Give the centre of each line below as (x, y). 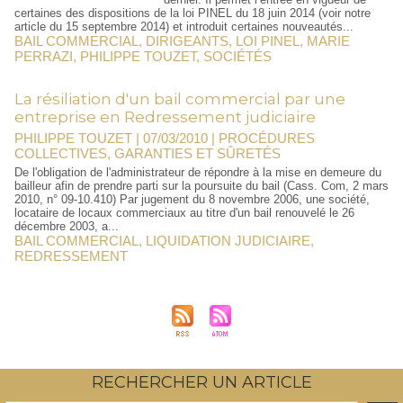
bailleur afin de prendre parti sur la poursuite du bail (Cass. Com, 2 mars (201, 186)
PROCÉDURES (267, 138)
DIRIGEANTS (187, 41)
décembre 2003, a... (67, 226)
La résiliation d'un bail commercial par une (180, 99)
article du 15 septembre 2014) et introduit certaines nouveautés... (184, 27)
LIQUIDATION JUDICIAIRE (228, 241)
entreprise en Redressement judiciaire (165, 117)
